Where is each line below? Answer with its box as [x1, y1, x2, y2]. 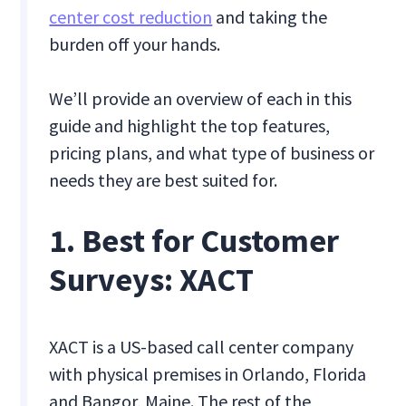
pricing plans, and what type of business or [49, 141, 375, 165]
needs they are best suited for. [49, 169, 278, 192]
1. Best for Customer [49, 220, 340, 262]
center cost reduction [49, 5, 213, 29]
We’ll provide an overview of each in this [49, 87, 353, 111]
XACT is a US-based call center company [49, 335, 354, 359]
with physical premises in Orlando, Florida [49, 362, 367, 386]
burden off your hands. [49, 33, 221, 56]
